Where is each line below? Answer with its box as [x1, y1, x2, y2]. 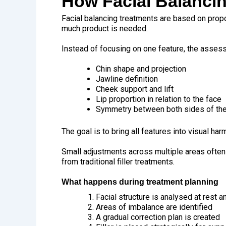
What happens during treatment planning [62, 178, 218, 187]
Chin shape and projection [96, 64, 186, 74]
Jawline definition [96, 74, 158, 84]
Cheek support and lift [96, 84, 174, 94]
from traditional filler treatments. [62, 157, 175, 167]
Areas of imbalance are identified [96, 202, 212, 212]
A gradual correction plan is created [96, 212, 220, 222]
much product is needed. [62, 24, 148, 34]
